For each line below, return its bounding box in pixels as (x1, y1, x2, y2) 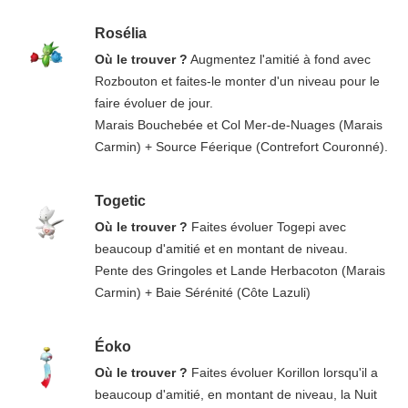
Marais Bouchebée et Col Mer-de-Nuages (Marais (94, 117, 382, 133)
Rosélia (94, 25, 147, 42)
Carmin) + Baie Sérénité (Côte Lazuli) (94, 285, 311, 301)
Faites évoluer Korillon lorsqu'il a (187, 365, 378, 381)
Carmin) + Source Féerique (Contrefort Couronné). (94, 139, 388, 155)
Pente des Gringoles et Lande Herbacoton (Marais (94, 263, 385, 279)
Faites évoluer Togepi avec (187, 219, 346, 235)
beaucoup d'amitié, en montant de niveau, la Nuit (94, 387, 377, 403)
